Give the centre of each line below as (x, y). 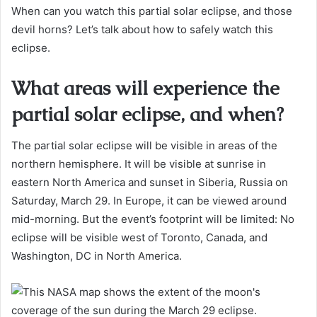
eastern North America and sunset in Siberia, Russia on (150, 183)
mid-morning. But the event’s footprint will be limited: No (153, 219)
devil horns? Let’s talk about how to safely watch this (142, 29)
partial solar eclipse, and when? (148, 114)
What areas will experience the (145, 88)
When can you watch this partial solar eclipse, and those (152, 11)
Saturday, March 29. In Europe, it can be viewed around (149, 201)
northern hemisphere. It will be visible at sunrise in (139, 164)
